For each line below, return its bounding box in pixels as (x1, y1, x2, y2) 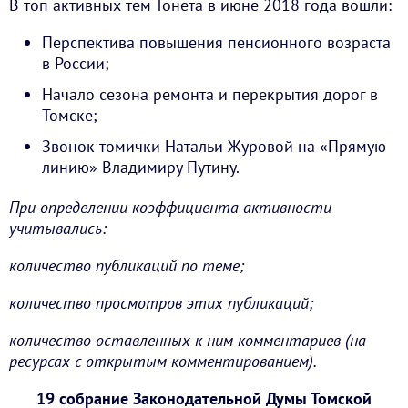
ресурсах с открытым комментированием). (9, 351, 317, 372)
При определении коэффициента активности (9, 197, 331, 219)
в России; (42, 53, 109, 74)
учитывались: (9, 218, 107, 240)
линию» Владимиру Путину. (42, 156, 240, 178)
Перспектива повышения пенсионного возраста (42, 32, 391, 53)
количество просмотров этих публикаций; (9, 292, 313, 314)
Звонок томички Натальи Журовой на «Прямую (42, 135, 386, 157)
